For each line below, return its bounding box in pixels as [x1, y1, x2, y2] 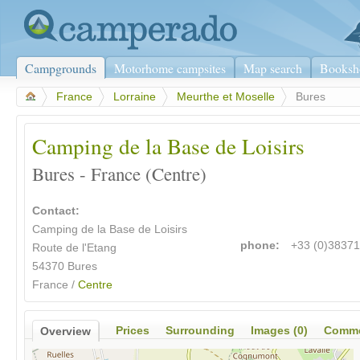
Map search [243, 59, 302, 76]
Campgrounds [25, 59, 96, 76]
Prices [116, 325, 149, 337]
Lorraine [113, 91, 156, 103]
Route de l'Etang [32, 242, 117, 255]
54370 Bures [32, 260, 97, 273]
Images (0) [251, 325, 308, 337]
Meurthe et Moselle [177, 91, 275, 103]
